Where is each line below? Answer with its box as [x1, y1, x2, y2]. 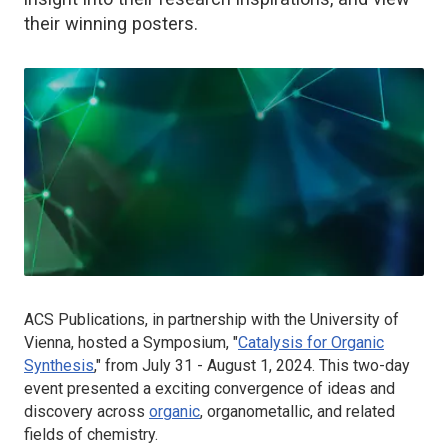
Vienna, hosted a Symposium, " [24, 333, 238, 353]
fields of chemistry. [24, 425, 158, 445]
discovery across [24, 402, 149, 422]
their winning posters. [24, 12, 198, 34]
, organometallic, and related [200, 402, 395, 422]
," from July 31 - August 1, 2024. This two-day [94, 356, 410, 376]
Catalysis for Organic [238, 333, 384, 353]
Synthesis [24, 356, 94, 376]
